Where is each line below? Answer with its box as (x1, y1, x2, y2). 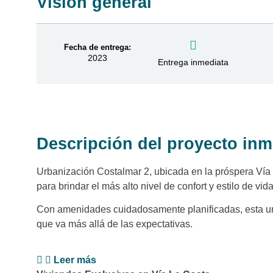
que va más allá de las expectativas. (37, 219, 193, 230)
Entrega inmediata (158, 57, 229, 67)
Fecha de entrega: (64, 43, 132, 52)
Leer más (54, 254, 96, 265)
